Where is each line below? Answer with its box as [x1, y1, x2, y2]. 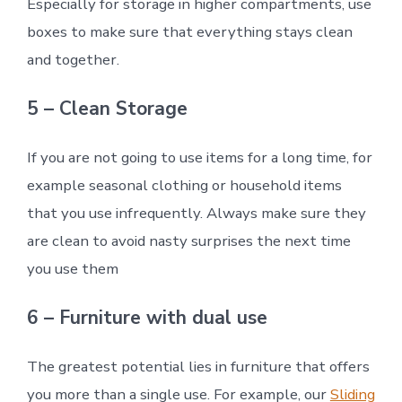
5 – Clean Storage [26, 96, 188, 122]
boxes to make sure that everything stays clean [26, 22, 353, 43]
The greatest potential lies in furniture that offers [26, 356, 370, 378]
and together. [26, 49, 119, 71]
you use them [26, 258, 118, 280]
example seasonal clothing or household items [26, 175, 342, 197]
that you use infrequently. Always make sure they [26, 203, 366, 224]
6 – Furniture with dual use [26, 305, 267, 331]
